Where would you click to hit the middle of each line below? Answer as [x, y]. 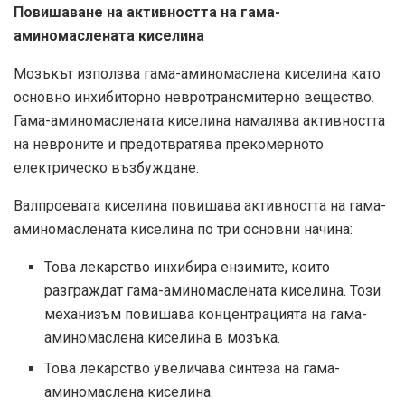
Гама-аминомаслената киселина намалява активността [199, 121]
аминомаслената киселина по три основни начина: [183, 230]
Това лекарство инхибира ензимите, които [188, 268]
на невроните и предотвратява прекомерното [169, 145]
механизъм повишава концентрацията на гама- [206, 315]
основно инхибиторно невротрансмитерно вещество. [194, 98]
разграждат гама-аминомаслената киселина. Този [213, 291]
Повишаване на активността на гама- [147, 13]
